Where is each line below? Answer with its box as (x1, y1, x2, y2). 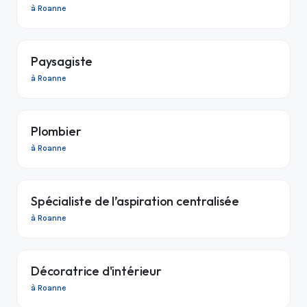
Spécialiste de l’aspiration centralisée (31, 193, 239, 209)
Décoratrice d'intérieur (31, 262, 162, 279)
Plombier (31, 123, 82, 139)
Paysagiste (31, 53, 93, 69)
